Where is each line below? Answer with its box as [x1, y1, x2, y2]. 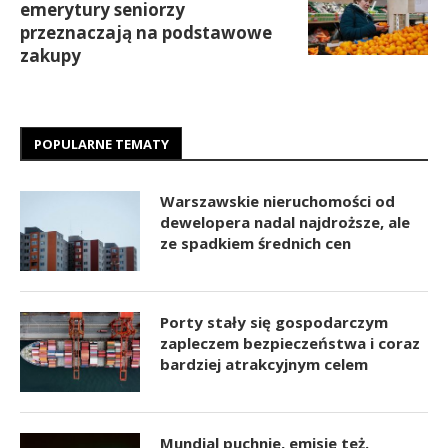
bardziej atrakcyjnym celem [160, 353, 368, 374]
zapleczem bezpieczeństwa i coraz [160, 332, 420, 353]
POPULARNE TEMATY [34, 134, 169, 153]
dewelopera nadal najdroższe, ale [160, 211, 410, 232]
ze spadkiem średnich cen [160, 232, 351, 253]
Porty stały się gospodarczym [160, 311, 388, 332]
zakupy [20, 43, 81, 67]
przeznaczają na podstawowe [20, 20, 272, 44]
